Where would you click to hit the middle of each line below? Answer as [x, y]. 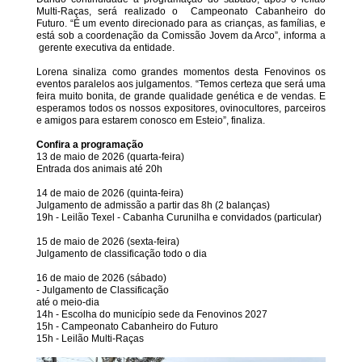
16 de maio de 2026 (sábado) [101, 278]
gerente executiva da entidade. [105, 48]
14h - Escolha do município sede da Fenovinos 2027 [152, 314]
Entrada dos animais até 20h [99, 169]
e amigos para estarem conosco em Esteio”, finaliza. [151, 120]
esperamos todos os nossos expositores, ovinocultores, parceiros [181, 108]
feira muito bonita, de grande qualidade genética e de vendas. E [181, 96]
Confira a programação [90, 145]
